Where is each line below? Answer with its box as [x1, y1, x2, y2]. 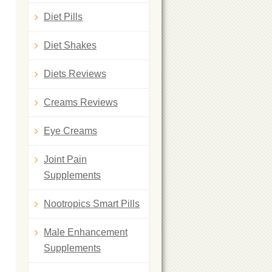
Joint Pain [44, 154, 87, 165]
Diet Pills [44, 12, 83, 22]
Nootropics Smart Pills [44, 199, 140, 209]
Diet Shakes [44, 40, 97, 50]
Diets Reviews [44, 69, 106, 79]
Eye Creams [44, 126, 97, 136]
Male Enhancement [44, 227, 127, 237]
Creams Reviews [44, 97, 118, 107]
